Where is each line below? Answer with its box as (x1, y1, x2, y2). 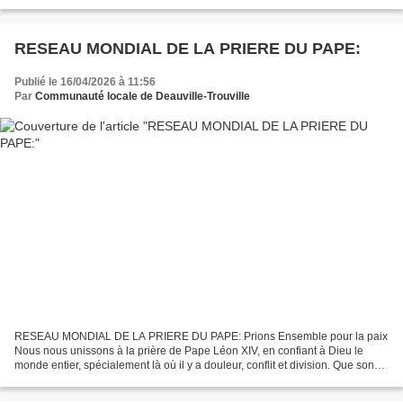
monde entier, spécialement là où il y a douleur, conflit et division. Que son (14, 359, 374, 372)
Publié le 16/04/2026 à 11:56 (14, 75, 156, 88)
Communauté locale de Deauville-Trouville (35, 89, 250, 103)
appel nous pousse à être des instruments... (14, 373, 227, 387)
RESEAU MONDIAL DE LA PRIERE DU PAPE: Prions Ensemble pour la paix (14, 330, 388, 344)
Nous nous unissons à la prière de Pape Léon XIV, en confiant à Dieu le (14, 345, 363, 358)
